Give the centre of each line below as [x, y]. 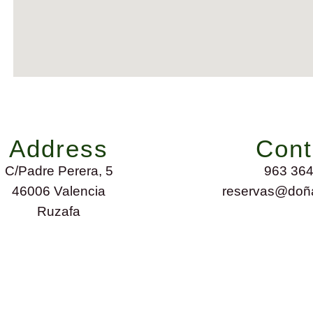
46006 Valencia [59, 190]
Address [59, 148]
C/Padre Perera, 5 [59, 170]
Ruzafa [59, 211]
